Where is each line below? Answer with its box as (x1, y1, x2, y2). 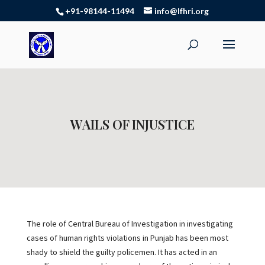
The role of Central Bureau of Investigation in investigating (26, 218, 233, 230)
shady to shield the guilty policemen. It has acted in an (26, 247, 217, 258)
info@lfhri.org (154, 5, 209, 16)
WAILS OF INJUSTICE (70, 115, 195, 133)
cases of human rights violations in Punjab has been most (26, 232, 228, 244)
